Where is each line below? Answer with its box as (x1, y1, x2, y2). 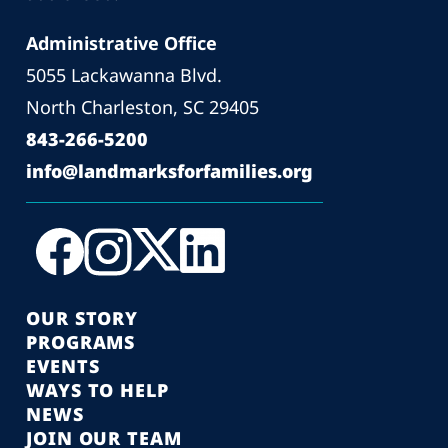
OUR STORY (26, 305, 139, 330)
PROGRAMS (26, 329, 136, 354)
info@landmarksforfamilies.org (26, 158, 313, 183)
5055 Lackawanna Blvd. (26, 62, 222, 87)
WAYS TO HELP (26, 377, 169, 402)
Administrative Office (26, 30, 217, 55)
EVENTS (26, 353, 100, 378)
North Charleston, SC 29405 (26, 94, 259, 119)
